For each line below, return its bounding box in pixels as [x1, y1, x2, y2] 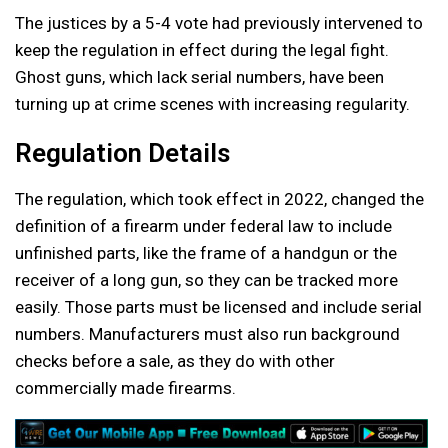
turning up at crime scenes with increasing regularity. [15, 94, 410, 114]
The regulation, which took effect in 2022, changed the [15, 189, 424, 209]
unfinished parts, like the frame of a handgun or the [15, 243, 397, 263]
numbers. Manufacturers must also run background [15, 324, 400, 344]
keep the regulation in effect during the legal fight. [15, 40, 389, 60]
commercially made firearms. [15, 378, 236, 398]
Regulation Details [15, 138, 230, 168]
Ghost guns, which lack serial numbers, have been [15, 67, 384, 87]
